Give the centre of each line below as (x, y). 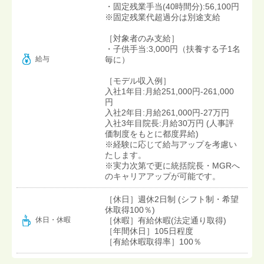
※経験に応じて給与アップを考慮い (171, 144)
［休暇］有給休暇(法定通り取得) (166, 220)
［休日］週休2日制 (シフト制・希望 (172, 199)
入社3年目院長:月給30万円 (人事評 (169, 123)
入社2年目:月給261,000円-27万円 (167, 112)
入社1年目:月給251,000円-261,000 (169, 91)
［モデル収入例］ (138, 80)
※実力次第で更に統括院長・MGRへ (172, 165)
